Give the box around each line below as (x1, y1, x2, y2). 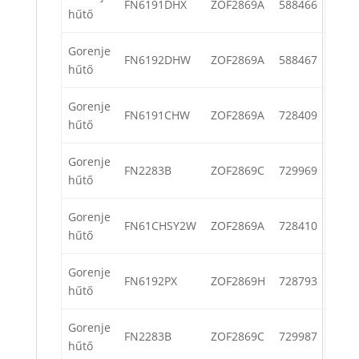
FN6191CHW (124, 107, 190, 123)
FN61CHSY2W (124, 218, 196, 234)
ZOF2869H (211, 273, 265, 289)
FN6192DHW (124, 52, 191, 68)
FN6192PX (124, 273, 177, 289)
